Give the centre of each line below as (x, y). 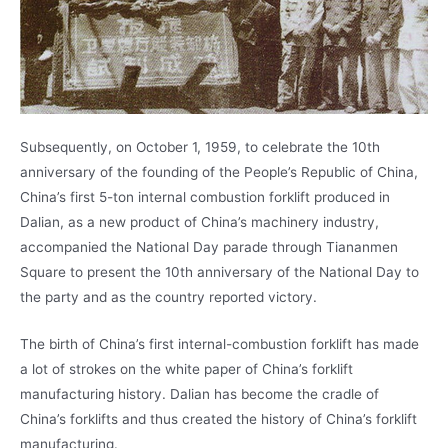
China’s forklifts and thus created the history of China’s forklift (218, 419)
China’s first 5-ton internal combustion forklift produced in (205, 197)
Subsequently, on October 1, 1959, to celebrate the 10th (200, 147)
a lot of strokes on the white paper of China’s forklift (186, 369)
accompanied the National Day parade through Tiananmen (209, 247)
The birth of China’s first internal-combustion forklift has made (219, 344)
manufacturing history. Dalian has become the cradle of (199, 394)
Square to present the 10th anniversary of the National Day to (219, 272)
